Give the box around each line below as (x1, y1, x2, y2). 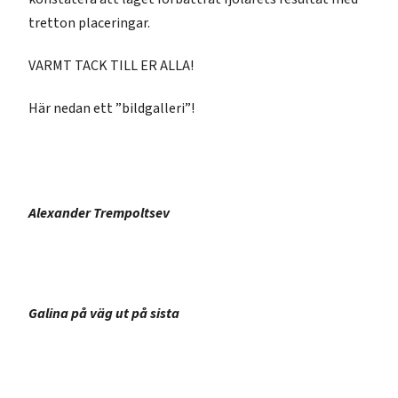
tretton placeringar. (28, 13, 151, 33)
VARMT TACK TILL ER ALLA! (28, 56, 195, 76)
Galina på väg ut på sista (28, 304, 180, 323)
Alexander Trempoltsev (28, 203, 171, 223)
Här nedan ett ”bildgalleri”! (28, 99, 195, 118)
